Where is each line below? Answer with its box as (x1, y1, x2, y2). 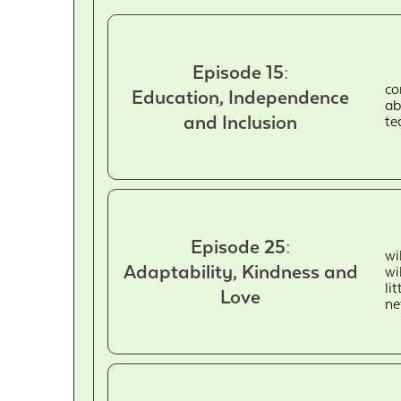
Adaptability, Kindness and (123, 260, 358, 283)
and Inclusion (183, 111, 298, 133)
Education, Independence (132, 86, 350, 108)
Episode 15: (192, 61, 289, 83)
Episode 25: (191, 235, 291, 258)
